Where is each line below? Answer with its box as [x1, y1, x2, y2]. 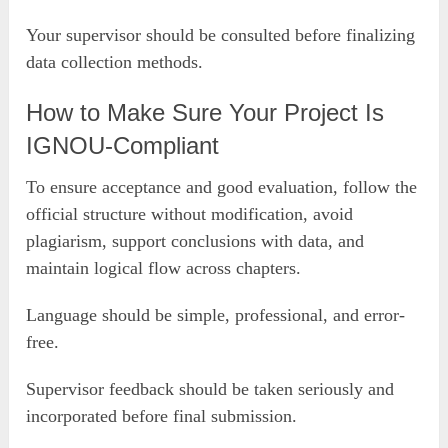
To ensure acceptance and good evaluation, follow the [26, 176, 418, 197]
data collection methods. [26, 51, 204, 72]
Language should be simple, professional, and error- [26, 304, 406, 325]
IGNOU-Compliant [26, 131, 220, 159]
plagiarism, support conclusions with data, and [26, 230, 365, 251]
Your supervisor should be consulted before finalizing [26, 24, 416, 45]
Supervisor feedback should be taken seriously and [26, 378, 395, 399]
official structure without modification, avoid [26, 203, 354, 224]
